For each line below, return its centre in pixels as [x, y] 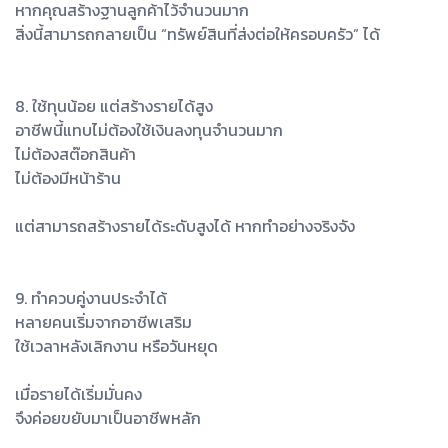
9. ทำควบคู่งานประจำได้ [91, 297]
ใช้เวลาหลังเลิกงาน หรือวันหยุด [116, 345]
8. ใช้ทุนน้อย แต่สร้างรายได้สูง [114, 105]
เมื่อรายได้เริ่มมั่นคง [78, 393]
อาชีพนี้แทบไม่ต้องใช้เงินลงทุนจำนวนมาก [149, 129]
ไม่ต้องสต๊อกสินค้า [75, 153]
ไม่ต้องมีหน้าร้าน [68, 177]
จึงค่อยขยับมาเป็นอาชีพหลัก [108, 417]
